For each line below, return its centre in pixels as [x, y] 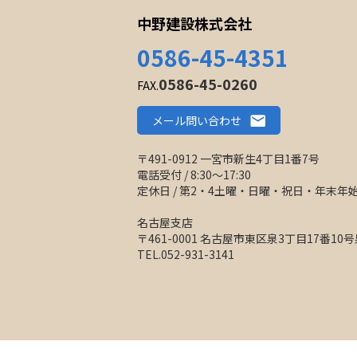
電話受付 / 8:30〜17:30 [194, 175]
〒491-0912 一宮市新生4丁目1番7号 [228, 159]
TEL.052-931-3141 [186, 255]
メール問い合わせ [197, 121]
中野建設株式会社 [194, 24]
